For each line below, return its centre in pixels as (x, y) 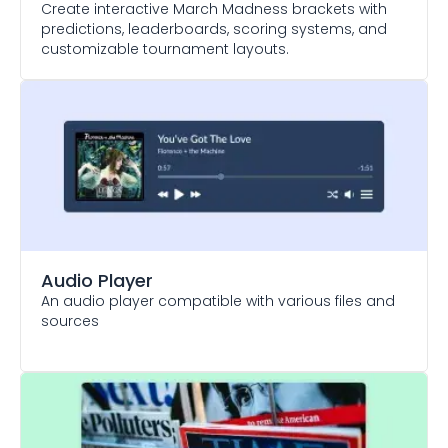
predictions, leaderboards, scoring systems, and (214, 29)
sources (70, 321)
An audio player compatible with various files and (218, 301)
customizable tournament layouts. (165, 49)
